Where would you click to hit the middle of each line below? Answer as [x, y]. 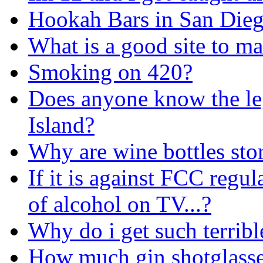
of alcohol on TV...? [120, 204]
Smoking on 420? [110, 72]
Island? [61, 124]
